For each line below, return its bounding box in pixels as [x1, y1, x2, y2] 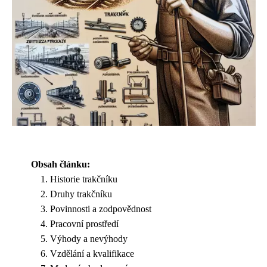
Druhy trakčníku [50, 189, 112, 199]
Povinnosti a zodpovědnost [50, 204, 151, 214]
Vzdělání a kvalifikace [50, 249, 134, 259]
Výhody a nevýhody [50, 234, 128, 244]
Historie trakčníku [50, 174, 117, 184]
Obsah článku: [31, 159, 90, 169]
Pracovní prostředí [50, 219, 119, 229]
